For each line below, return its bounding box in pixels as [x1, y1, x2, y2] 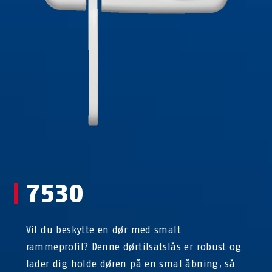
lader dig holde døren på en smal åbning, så [25, 258, 236, 270]
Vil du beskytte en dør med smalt [25, 224, 181, 236]
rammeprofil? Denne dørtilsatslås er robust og [25, 241, 241, 253]
